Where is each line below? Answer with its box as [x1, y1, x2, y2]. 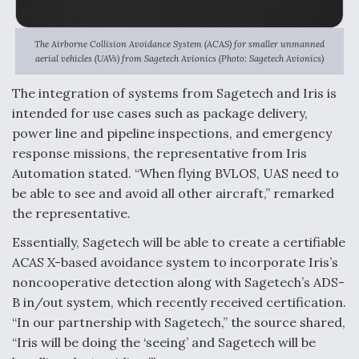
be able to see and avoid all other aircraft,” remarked [12, 185, 334, 202]
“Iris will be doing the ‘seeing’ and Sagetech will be [12, 334, 316, 351]
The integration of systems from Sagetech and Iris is [12, 85, 337, 102]
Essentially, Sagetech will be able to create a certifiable [12, 234, 345, 251]
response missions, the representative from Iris [12, 145, 307, 162]
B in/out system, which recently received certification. [12, 294, 346, 311]
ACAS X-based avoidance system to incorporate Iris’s [12, 254, 338, 271]
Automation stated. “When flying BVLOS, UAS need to [12, 165, 339, 182]
